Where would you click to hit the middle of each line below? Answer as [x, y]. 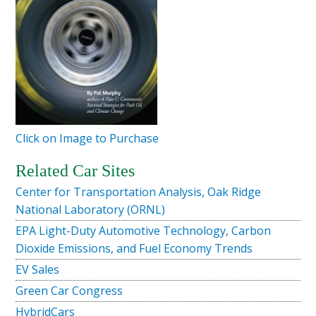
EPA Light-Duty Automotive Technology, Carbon [144, 231]
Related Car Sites [75, 171]
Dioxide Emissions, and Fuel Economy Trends [134, 248]
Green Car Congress [69, 291]
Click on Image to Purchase [87, 138]
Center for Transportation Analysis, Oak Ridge [139, 192]
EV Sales [38, 269]
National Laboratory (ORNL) [91, 209]
